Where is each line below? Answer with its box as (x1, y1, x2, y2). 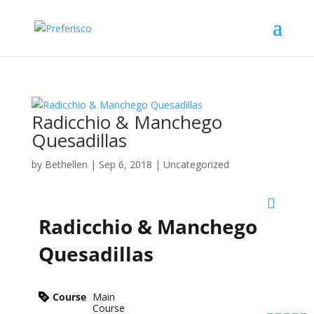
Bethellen (44, 158, 88, 171)
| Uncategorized (151, 158, 229, 171)
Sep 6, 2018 (98, 158, 152, 171)
